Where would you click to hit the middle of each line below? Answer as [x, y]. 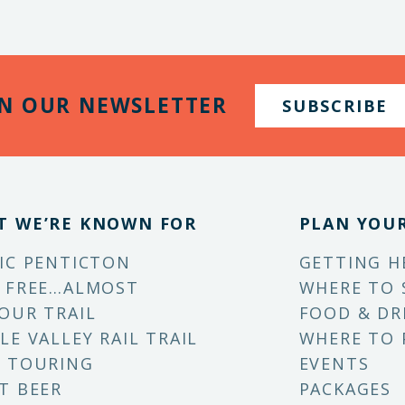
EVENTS [334, 363]
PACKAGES [345, 389]
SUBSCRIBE [335, 106]
